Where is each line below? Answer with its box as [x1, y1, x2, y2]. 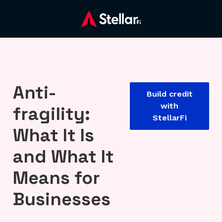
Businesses [13, 188, 111, 211]
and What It [13, 145, 114, 168]
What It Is [13, 124, 94, 147]
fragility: [13, 103, 90, 126]
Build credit [146, 89, 193, 99]
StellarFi [152, 113, 187, 123]
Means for [13, 166, 100, 190]
